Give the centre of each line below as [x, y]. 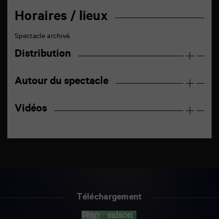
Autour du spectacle [62, 82]
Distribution [43, 55]
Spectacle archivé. [43, 37]
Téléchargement [109, 198]
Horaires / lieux [61, 18]
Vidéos [31, 109]
